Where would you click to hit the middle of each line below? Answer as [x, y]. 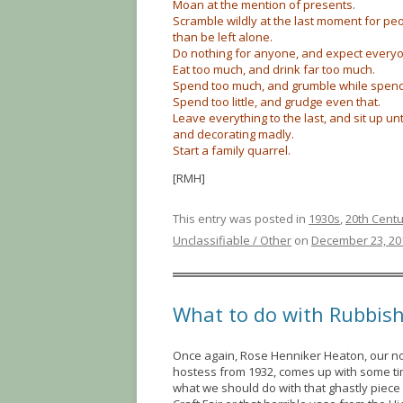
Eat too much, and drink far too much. [275, 69]
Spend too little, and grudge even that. [277, 102]
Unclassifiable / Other [232, 240]
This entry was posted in [241, 219]
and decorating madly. [233, 134]
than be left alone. [223, 37]
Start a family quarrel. [233, 150]
